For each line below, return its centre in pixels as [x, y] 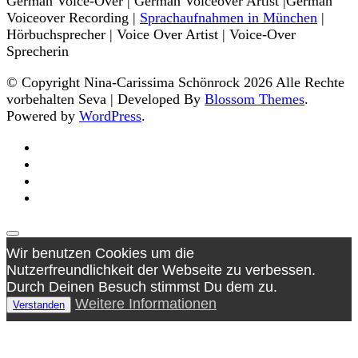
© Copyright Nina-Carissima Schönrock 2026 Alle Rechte [175, 83]
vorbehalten [40, 99]
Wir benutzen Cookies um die [100, 254]
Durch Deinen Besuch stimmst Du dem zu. [142, 287]
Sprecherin [38, 52]
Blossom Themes [255, 99]
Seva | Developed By [139, 99]
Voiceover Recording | [73, 18]
